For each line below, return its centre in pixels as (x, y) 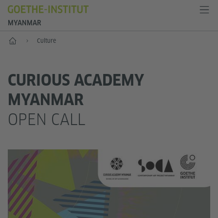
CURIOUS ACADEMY (76, 80)
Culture (46, 41)
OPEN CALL (46, 119)
